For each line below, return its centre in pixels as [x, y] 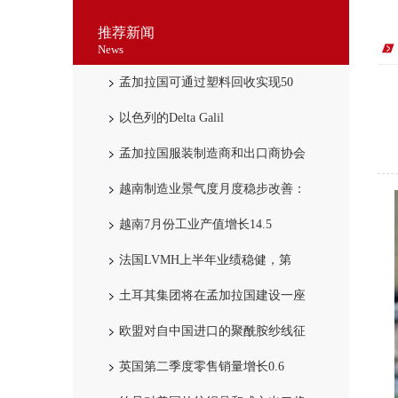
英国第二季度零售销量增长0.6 [202, 366]
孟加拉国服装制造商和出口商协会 [212, 153]
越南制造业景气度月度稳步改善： [212, 189]
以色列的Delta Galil [171, 118]
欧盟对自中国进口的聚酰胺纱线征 [212, 331]
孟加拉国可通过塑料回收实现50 [206, 82]
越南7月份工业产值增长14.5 [195, 224]
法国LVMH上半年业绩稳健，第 [205, 260]
